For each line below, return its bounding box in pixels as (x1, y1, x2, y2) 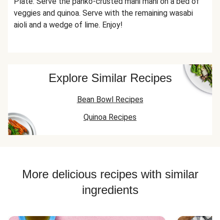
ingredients (82, 183, 138, 196)
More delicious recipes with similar (22, 167, 198, 181)
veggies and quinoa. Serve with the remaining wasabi (14, 8, 193, 18)
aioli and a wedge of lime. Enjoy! (14, 20, 123, 29)
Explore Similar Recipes (48, 71, 172, 84)
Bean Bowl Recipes (77, 95, 143, 104)
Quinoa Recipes (83, 112, 137, 122)
